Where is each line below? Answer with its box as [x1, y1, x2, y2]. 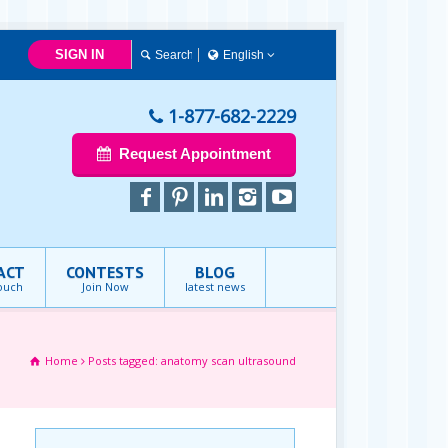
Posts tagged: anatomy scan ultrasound [88, 353, 296, 368]
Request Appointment [118, 145, 271, 162]
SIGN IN [55, 47, 104, 62]
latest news [185, 279, 245, 294]
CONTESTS [66, 262, 144, 282]
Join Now [81, 279, 129, 294]
